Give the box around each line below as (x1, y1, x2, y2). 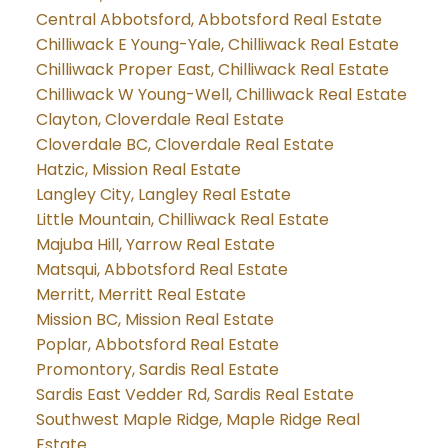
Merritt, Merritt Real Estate (35, 283, 246, 307)
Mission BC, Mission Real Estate (35, 308, 274, 332)
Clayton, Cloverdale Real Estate (35, 108, 284, 132)
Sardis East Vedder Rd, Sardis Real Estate (35, 383, 354, 407)
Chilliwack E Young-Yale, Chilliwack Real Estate (35, 33, 399, 57)
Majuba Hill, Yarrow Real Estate (35, 233, 275, 257)
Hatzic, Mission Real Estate (35, 158, 241, 182)
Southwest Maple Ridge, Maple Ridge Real (35, 408, 360, 432)
